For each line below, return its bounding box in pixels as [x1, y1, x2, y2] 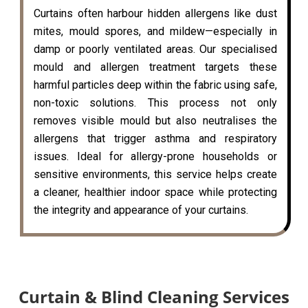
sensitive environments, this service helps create [34, 167, 277, 181]
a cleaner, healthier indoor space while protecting [34, 185, 277, 199]
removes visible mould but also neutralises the [34, 113, 277, 127]
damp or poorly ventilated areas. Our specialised [34, 42, 277, 56]
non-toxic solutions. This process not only [34, 96, 277, 109]
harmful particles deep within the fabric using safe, [34, 78, 277, 91]
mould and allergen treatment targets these [34, 60, 277, 74]
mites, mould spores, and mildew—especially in [34, 24, 277, 38]
